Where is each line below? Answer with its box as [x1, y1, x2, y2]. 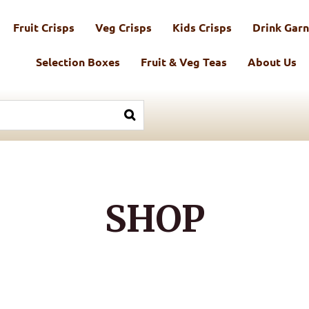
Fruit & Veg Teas [141, 54, 228, 69]
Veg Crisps [95, 20, 152, 34]
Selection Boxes [36, 54, 121, 69]
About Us [248, 54, 297, 69]
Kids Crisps [172, 20, 232, 34]
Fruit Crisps [13, 20, 75, 34]
